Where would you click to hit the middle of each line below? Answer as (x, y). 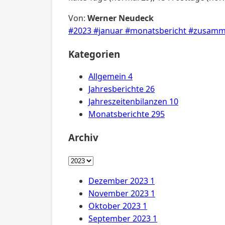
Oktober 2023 (115, 206)
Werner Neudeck (121, 18)
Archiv (83, 138)
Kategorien (94, 54)
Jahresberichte (116, 89)
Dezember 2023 (118, 181)
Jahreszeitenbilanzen (128, 102)
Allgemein (107, 77)
